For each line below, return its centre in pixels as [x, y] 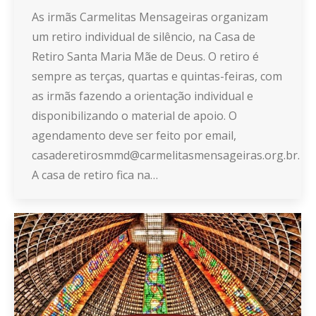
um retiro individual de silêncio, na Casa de [144, 36]
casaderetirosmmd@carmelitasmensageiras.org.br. [166, 155]
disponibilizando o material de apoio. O [134, 115]
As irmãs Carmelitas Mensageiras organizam [150, 17]
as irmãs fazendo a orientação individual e [142, 96]
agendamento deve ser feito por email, [134, 135]
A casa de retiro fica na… [95, 175]
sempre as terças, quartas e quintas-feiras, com [157, 76]
